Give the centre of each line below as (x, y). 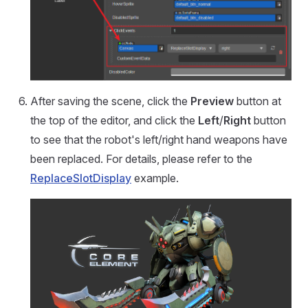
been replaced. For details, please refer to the (141, 159)
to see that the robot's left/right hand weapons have (159, 140)
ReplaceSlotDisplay (81, 178)
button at (257, 101)
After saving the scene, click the (110, 101)
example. (155, 178)
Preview (212, 101)
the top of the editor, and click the (114, 121)
